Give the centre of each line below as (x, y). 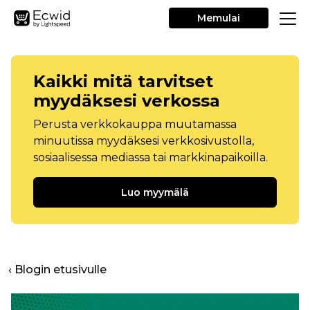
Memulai (219, 18)
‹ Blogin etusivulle (57, 270)
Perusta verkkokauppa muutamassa (135, 124)
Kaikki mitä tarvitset (123, 81)
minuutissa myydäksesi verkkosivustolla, (144, 141)
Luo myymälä (155, 192)
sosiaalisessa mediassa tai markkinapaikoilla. (151, 157)
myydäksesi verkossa (127, 101)
